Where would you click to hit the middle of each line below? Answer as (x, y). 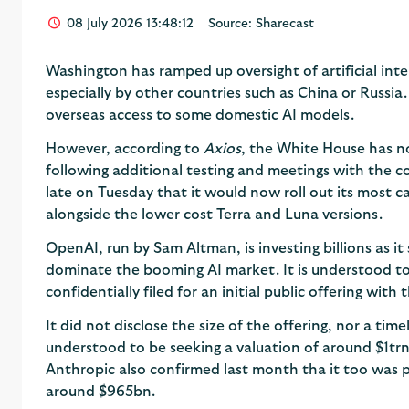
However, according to (124, 148)
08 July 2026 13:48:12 (129, 24)
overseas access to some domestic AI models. (199, 115)
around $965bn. (100, 391)
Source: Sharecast (262, 24)
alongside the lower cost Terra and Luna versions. (214, 214)
